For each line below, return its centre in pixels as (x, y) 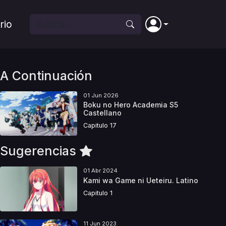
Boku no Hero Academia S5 (130, 105)
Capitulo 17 (100, 126)
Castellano (102, 113)
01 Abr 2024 (100, 171)
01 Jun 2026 (101, 95)
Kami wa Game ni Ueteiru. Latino (140, 180)
